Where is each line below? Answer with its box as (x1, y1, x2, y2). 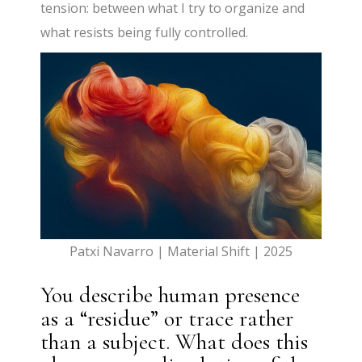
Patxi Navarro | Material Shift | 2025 (69, 242, 293, 261)
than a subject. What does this (40, 328, 309, 356)
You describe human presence (40, 281, 301, 309)
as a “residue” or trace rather (40, 305, 294, 333)
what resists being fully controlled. (40, 23, 249, 42)
